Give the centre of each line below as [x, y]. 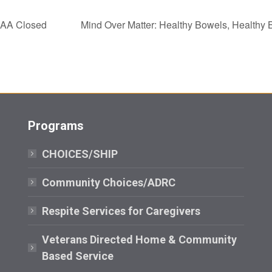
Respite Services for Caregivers [121, 211]
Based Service [77, 256]
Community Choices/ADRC [108, 182]
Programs [56, 125]
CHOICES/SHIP [80, 154]
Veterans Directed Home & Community [139, 239]
